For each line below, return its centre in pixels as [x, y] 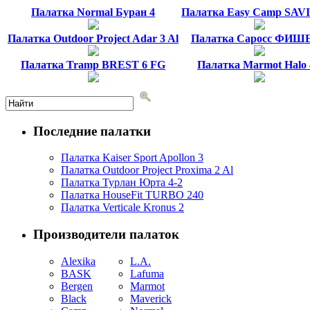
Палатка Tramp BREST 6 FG [93, 64]
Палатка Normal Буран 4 [93, 12]
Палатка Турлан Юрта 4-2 [122, 183]
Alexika [78, 261]
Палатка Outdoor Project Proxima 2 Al [147, 170]
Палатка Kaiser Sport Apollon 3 [132, 158]
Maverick [151, 298]
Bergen [77, 286]
